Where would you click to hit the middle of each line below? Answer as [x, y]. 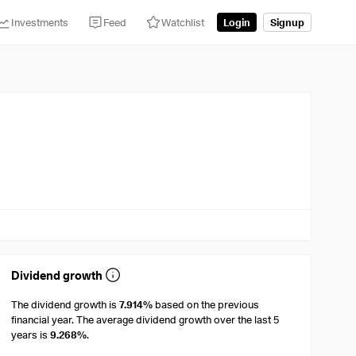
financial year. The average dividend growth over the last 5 [145, 320]
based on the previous [206, 305]
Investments [40, 22]
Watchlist [183, 22]
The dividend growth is [66, 305]
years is [31, 335]
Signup [287, 22]
